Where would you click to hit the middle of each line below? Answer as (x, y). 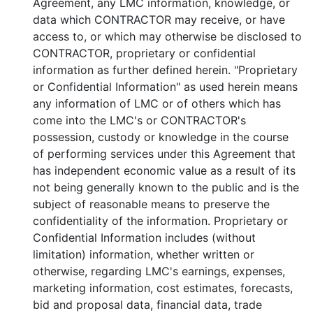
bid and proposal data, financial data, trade (147, 305)
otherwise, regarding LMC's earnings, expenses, (159, 271)
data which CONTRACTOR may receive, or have (159, 20)
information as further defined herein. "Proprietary (165, 70)
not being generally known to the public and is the (166, 187)
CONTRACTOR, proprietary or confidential (144, 53)
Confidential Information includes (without (144, 238)
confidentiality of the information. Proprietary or (160, 221)
